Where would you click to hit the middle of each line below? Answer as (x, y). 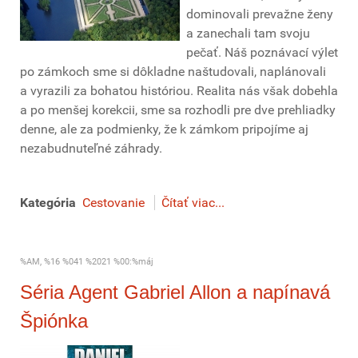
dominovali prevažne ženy (260, 14)
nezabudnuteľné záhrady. (91, 148)
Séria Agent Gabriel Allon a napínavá (175, 292)
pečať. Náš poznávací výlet (262, 52)
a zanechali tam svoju (248, 33)
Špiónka (54, 321)
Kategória (48, 203)
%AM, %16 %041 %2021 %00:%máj (87, 262)
